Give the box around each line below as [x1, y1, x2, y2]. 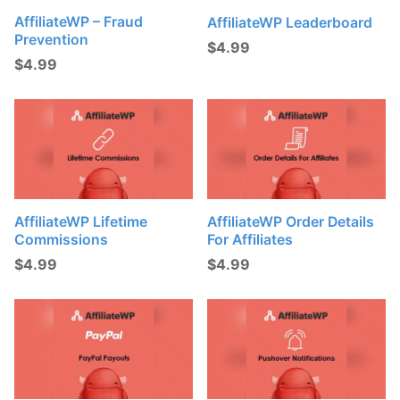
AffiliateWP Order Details [207, 213, 375, 231]
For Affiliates [207, 231, 294, 249]
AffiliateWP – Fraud [14, 13, 143, 31]
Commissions [14, 231, 108, 249]
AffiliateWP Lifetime [14, 213, 147, 231]
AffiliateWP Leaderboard [207, 13, 373, 31]
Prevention [14, 31, 88, 49]
